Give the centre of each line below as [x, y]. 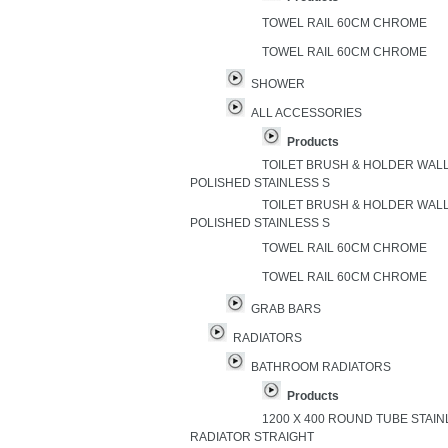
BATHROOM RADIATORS [321, 367]
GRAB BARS [286, 309]
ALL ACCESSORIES [306, 113]
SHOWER [278, 84]
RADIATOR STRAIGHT [252, 437]
